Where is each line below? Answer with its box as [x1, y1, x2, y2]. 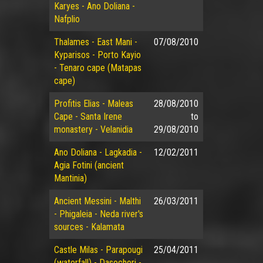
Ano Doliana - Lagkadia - [53, 147, 142, 158]
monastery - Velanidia [53, 124, 133, 135]
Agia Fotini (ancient [53, 160, 124, 171]
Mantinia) [53, 173, 87, 184]
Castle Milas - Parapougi [53, 244, 143, 255]
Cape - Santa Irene [53, 111, 122, 122]
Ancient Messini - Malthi [53, 195, 141, 207]
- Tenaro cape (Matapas [53, 62, 141, 73]
